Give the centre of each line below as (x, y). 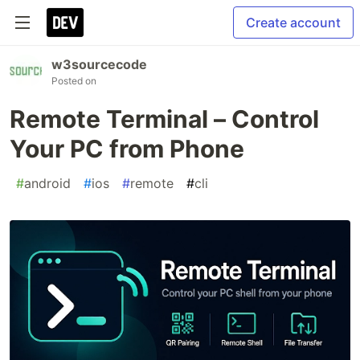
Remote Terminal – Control (164, 119)
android (47, 183)
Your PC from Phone (127, 149)
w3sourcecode (99, 64)
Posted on (74, 81)
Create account (293, 22)
